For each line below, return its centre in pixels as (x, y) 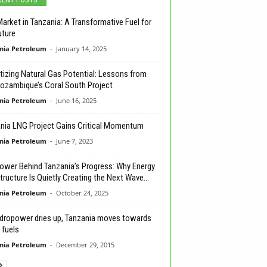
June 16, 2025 (76, 101)
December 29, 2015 (85, 245)
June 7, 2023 (74, 141)
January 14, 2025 (81, 49)
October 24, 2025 (82, 193)
